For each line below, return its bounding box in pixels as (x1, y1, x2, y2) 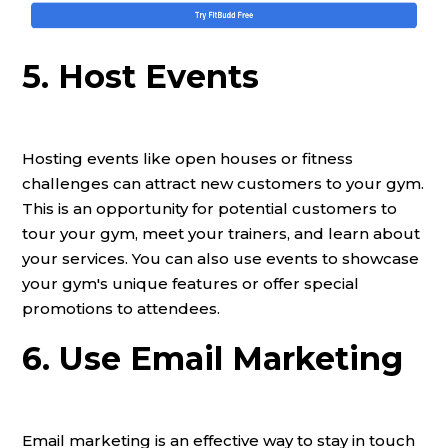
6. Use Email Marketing (22, 338, 403, 378)
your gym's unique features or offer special (22, 273, 359, 293)
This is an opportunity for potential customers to (22, 198, 397, 218)
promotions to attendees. (22, 298, 220, 318)
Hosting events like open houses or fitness (22, 148, 353, 168)
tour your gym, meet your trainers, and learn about (22, 223, 420, 243)
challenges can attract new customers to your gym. (22, 173, 424, 193)
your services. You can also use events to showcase (22, 248, 419, 268)
